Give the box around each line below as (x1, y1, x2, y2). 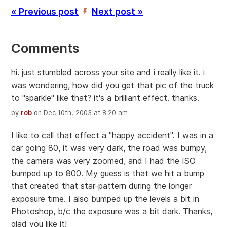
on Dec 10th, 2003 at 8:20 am (32, 109, 128, 117)
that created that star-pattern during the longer (11, 181, 192, 192)
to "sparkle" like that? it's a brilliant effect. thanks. (11, 93, 199, 103)
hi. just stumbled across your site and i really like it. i (11, 67, 205, 78)
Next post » (92, 6, 143, 17)
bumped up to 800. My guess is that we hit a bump (11, 168, 204, 179)
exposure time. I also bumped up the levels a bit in (11, 194, 199, 204)
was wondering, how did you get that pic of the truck (11, 80, 214, 91)
